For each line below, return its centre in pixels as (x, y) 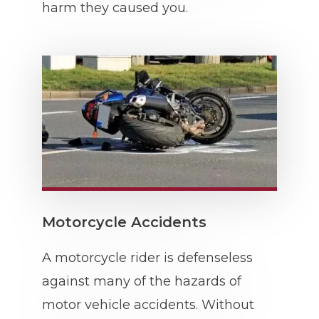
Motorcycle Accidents (124, 222)
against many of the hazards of (142, 281)
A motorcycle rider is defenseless (147, 258)
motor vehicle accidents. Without (148, 305)
